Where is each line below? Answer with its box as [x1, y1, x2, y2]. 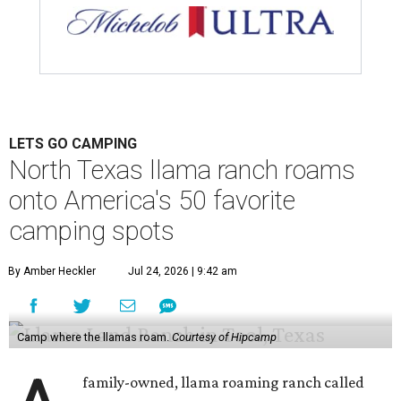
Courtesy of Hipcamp [171, 330, 277, 345]
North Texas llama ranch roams [9, 155, 355, 186]
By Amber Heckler [8, 265, 96, 278]
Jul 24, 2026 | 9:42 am [128, 265, 237, 278]
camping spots [9, 216, 175, 247]
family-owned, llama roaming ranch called [82, 373, 365, 392]
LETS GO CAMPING [9, 135, 137, 153]
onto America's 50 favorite [9, 185, 295, 217]
